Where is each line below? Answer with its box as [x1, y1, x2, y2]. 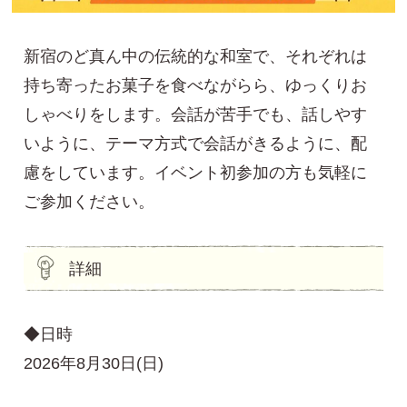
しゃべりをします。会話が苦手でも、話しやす [24, 105, 368, 124]
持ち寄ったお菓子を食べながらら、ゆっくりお [24, 76, 368, 95]
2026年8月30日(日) [24, 354, 164, 373]
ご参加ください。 [24, 193, 155, 212]
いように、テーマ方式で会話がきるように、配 [24, 134, 368, 154]
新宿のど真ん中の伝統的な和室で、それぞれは [24, 47, 368, 66]
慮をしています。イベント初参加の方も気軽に [24, 164, 368, 183]
